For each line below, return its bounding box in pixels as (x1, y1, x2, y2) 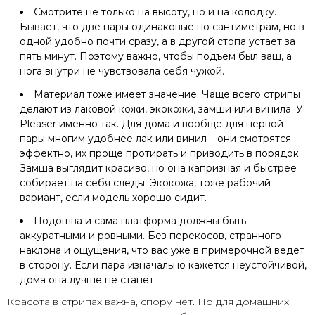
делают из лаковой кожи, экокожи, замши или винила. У (20, 102, 303, 115)
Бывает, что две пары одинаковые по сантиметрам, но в (20, 20, 304, 33)
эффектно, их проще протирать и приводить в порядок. (20, 146, 301, 160)
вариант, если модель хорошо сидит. (20, 191, 207, 204)
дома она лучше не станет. (20, 273, 156, 286)
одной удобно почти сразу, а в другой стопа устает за (20, 34, 295, 48)
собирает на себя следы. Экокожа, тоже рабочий (20, 176, 271, 189)
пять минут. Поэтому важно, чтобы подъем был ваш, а (20, 49, 292, 63)
